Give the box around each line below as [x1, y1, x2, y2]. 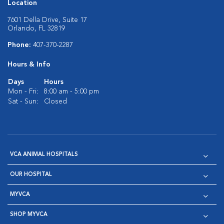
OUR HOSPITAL [10, 172, 52, 177]
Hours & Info [7, 61, 50, 68]
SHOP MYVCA [10, 212, 47, 217]
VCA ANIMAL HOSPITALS [10, 152, 78, 157]
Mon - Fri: [8, 88, 38, 95]
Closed [44, 98, 67, 105]
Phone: [7, 41, 33, 48]
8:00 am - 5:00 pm [44, 88, 99, 95]
